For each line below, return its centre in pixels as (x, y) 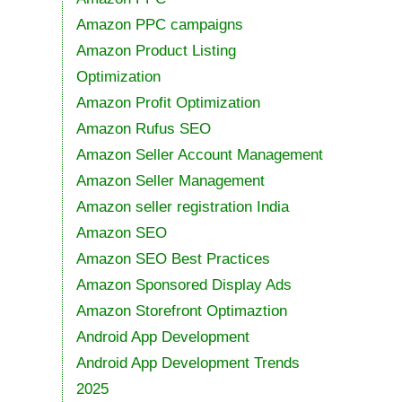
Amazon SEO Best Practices (173, 258)
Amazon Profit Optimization (168, 102)
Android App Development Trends (188, 363)
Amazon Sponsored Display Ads (184, 284)
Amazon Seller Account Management (199, 154)
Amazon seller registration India (182, 206)
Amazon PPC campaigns (159, 24)
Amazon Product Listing (156, 50)
